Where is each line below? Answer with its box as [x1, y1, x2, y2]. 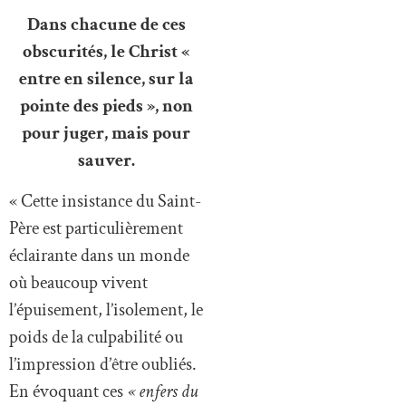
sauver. [77, 149, 135, 173]
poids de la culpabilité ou [9, 324, 183, 349]
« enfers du [127, 379, 198, 403]
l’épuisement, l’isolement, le [9, 297, 203, 322]
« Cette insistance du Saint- [9, 188, 201, 213]
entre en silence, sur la [18, 67, 194, 92]
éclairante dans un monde [9, 243, 189, 267]
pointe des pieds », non [19, 94, 193, 119]
